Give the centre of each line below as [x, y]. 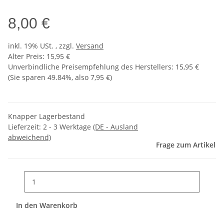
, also [81, 77]
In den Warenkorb [48, 205]
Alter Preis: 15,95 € [39, 56]
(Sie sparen [28, 77]
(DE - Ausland [115, 127]
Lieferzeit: [25, 127]
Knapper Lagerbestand [46, 116]
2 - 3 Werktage [68, 127]
